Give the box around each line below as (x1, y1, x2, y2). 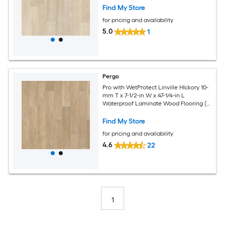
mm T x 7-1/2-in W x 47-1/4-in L (102, 92, 185, 99)
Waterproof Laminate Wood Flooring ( (102, 100, 207, 107)
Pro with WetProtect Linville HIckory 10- (102, 84, 209, 91)
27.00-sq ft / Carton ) (102, 108, 159, 116)
